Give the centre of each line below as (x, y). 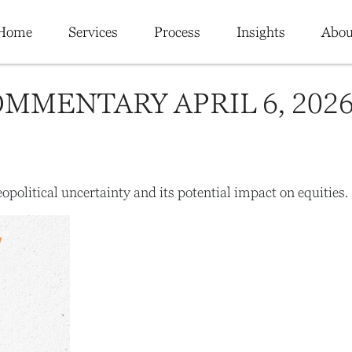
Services (93, 33)
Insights (260, 33)
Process (177, 33)
